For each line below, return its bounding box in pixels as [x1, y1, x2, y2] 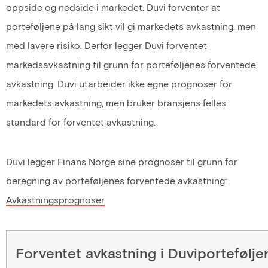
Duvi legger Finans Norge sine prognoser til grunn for [6, 156, 237, 167]
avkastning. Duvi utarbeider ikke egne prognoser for [6, 77, 232, 89]
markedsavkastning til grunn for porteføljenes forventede [6, 58, 256, 70]
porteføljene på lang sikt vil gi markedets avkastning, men [6, 20, 256, 32]
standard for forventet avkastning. [6, 115, 156, 127]
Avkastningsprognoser [6, 194, 105, 206]
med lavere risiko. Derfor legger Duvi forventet [6, 39, 207, 51]
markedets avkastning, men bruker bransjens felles [6, 96, 226, 108]
